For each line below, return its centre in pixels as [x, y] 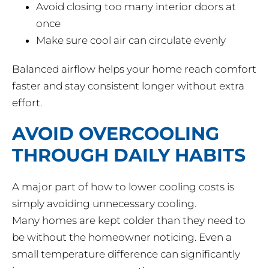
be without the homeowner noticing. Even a [122, 237]
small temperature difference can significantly [126, 254]
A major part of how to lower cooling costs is [123, 187]
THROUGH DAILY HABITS [129, 156]
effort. [27, 103]
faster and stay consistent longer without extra [128, 86]
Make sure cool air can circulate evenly [131, 41]
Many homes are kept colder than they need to [129, 221]
